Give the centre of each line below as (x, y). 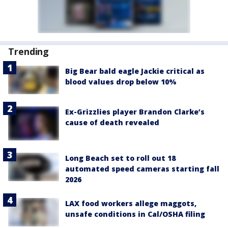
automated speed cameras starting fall (142, 168)
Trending (29, 51)
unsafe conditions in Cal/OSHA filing (135, 214)
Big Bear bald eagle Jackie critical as (135, 71)
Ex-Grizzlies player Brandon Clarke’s (135, 112)
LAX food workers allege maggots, (131, 203)
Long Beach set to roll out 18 (120, 158)
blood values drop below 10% (121, 81)
